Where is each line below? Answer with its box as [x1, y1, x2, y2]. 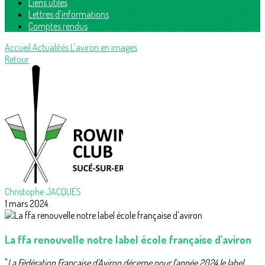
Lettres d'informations [28, 8, 109, 20]
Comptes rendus [28, 20, 88, 32]
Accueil [5, 41, 33, 53]
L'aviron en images [70, 41, 137, 53]
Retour [5, 53, 29, 65]
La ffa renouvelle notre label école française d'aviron [5, 232, 251, 246]
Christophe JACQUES [5, 186, 81, 198]
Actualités [33, 41, 70, 53]
